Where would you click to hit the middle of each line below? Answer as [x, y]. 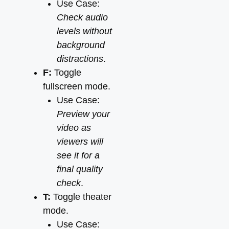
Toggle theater [81, 197]
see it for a [78, 155]
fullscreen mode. [77, 86]
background [81, 45]
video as [74, 128]
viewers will [80, 142]
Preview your [83, 114]
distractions [80, 59]
